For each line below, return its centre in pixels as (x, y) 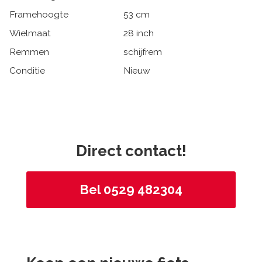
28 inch (139, 33)
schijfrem (143, 52)
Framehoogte (39, 15)
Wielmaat (30, 33)
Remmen (29, 52)
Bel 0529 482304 (131, 190)
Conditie (27, 71)
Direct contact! (131, 151)
